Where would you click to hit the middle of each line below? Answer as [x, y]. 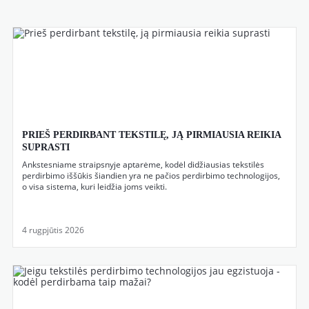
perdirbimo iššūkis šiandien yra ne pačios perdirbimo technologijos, [151, 176]
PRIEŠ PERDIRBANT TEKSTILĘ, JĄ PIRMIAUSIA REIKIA [151, 135]
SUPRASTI [46, 147]
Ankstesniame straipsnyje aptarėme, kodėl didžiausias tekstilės [143, 165]
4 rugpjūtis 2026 [53, 230]
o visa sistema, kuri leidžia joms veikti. [94, 187]
